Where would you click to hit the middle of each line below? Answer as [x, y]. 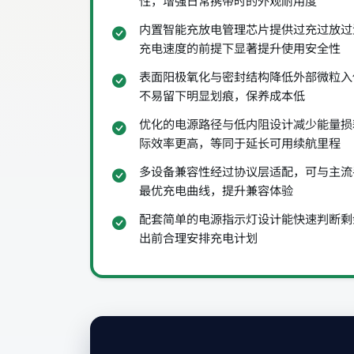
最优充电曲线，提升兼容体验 [216, 190]
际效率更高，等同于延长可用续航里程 [240, 143]
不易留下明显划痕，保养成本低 [222, 95]
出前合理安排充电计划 [198, 237]
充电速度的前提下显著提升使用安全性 [240, 48]
